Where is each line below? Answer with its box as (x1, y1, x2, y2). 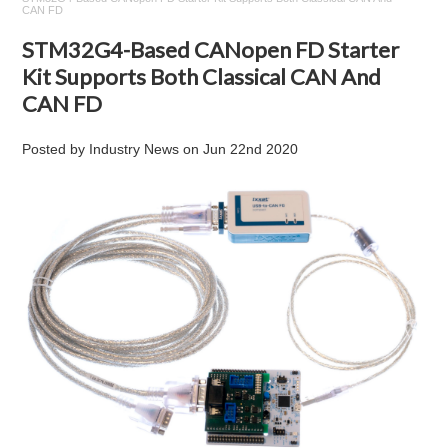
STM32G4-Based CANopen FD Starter (22, 36, 400, 63)
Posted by (22, 141, 90, 157)
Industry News (89, 141, 180, 157)
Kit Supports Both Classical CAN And (22, 63, 382, 90)
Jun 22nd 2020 (203, 141, 299, 157)
